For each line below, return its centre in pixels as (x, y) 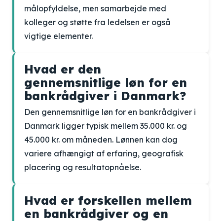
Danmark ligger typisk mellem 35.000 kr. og (106, 126)
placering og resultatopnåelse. (83, 167)
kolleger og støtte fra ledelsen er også (97, 22)
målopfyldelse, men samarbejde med (95, 8)
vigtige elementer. (58, 36)
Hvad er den (63, 69)
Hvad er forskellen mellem (108, 200)
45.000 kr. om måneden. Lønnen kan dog (101, 140)
